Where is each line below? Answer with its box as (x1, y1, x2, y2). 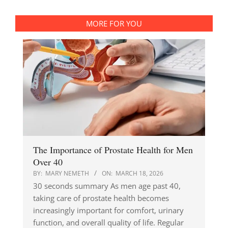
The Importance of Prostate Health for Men (33, 144, 193, 156)
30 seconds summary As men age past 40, (33, 181, 181, 191)
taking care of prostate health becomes (33, 193, 169, 204)
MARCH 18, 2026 (116, 169, 163, 178)
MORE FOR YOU (86, 18, 142, 29)
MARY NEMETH (45, 169, 89, 178)
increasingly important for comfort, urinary (33, 205, 184, 216)
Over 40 (33, 156, 63, 168)
